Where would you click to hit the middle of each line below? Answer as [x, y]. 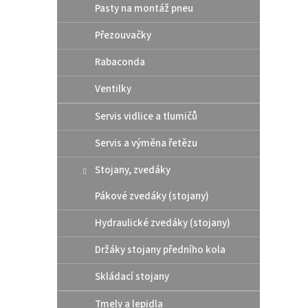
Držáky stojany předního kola [160, 250]
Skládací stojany [132, 276]
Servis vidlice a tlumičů [146, 116]
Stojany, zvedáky [133, 170]
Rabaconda [120, 62]
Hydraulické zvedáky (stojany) [163, 223]
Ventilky [113, 89]
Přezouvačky [123, 35]
